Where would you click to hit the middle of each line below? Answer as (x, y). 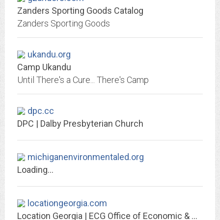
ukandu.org (49, 54)
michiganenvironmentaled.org (86, 157)
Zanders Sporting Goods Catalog (80, 11)
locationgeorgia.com (67, 203)
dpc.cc (41, 111)
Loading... (35, 170)
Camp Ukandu (44, 67)
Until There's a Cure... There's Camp (83, 80)
